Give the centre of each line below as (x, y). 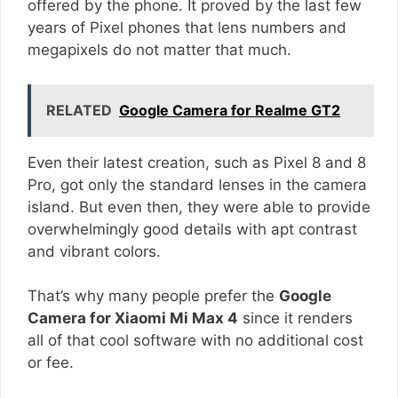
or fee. (51, 363)
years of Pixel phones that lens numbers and (187, 28)
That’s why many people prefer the (153, 296)
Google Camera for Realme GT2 (230, 110)
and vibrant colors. (94, 251)
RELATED (79, 110)
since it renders (295, 318)
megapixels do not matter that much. (159, 50)
